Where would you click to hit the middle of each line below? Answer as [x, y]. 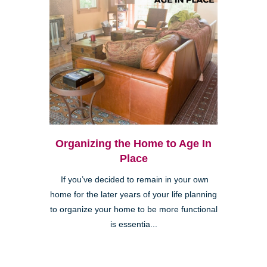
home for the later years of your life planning [133, 194]
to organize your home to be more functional [133, 209]
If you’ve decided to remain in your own [133, 179]
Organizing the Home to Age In [133, 143]
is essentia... [133, 224]
